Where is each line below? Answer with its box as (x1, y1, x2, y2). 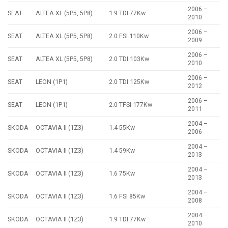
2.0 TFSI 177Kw (109, 101, 153, 109)
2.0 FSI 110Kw (109, 32, 149, 40)
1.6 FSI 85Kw (109, 192, 146, 201)
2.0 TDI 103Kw (109, 55, 150, 63)
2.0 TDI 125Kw (109, 78, 150, 86)
